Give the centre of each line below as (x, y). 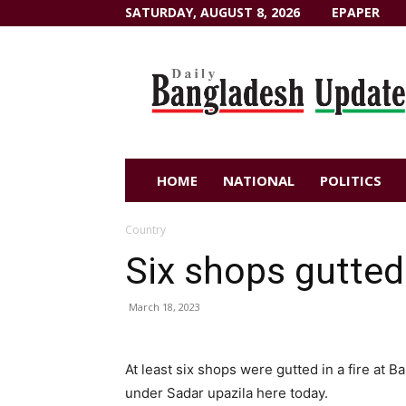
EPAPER (356, 12)
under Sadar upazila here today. (227, 393)
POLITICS (351, 180)
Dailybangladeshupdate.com (254, 60)
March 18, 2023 (164, 307)
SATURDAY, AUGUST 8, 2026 (213, 12)
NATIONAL (259, 180)
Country (145, 230)
